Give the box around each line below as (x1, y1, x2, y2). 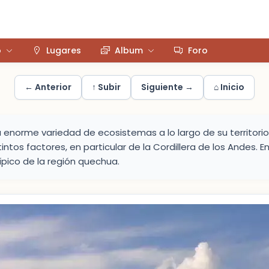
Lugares (46, 44, 81, 56)
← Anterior (25, 81, 71, 93)
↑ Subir (92, 81, 121, 93)
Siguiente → (141, 81, 193, 93)
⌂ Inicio (214, 81, 244, 93)
